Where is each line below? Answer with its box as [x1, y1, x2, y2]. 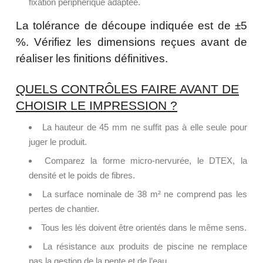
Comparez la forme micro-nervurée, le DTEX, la [44, 155, 248, 166]
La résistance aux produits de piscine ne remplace [43, 241, 247, 251]
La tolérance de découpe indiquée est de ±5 [16, 19, 247, 32]
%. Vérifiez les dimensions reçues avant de [16, 35, 247, 48]
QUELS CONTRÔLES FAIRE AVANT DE [16, 82, 239, 96]
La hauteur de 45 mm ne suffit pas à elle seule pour [42, 122, 248, 132]
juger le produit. [29, 136, 87, 147]
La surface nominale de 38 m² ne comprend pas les [42, 188, 248, 199]
